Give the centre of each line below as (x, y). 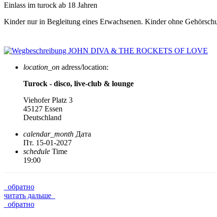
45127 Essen (43, 108)
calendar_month (48, 134)
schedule (37, 151)
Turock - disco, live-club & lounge (78, 83)
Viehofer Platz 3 (48, 100)
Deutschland (42, 117)
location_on (41, 67)
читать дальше (30, 195)
